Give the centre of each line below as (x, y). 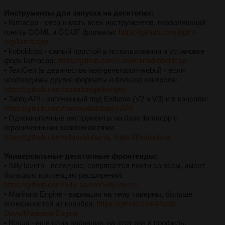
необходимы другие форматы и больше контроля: (91, 80)
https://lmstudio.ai (142, 137)
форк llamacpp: (31, 61)
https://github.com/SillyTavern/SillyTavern (71, 185)
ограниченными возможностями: (60, 128)
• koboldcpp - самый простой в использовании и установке (104, 51)
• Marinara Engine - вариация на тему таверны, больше (98, 194)
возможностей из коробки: (50, 204)
